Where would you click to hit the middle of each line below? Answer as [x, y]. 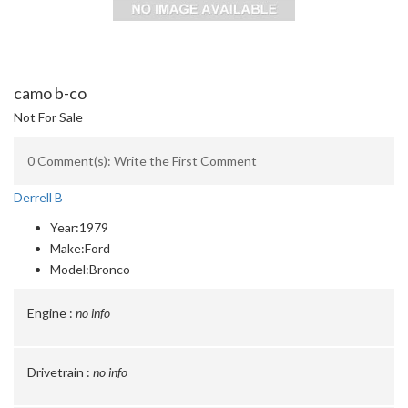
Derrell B [38, 197]
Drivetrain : [59, 372]
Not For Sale [48, 117]
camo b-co [50, 93]
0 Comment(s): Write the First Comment [142, 161]
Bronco [110, 269]
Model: [70, 269]
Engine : [50, 313]
